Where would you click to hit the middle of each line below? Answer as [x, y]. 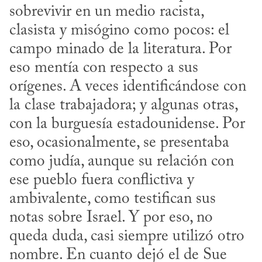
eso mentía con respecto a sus [104, 68]
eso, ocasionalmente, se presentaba [119, 143]
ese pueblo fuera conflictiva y [102, 181]
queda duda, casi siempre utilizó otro [127, 237]
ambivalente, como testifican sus [113, 199]
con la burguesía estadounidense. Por [127, 125]
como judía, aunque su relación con [122, 162]
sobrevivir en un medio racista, [106, 12]
